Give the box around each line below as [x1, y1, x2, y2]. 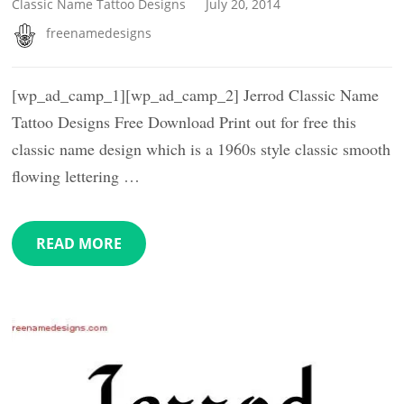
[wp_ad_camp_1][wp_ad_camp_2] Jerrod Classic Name [12, 83, 380, 106]
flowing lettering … [12, 164, 141, 187]
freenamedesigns [46, 24, 152, 42]
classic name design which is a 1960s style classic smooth [12, 137, 391, 160]
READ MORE [36, 233, 123, 253]
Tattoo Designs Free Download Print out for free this [12, 110, 357, 133]
